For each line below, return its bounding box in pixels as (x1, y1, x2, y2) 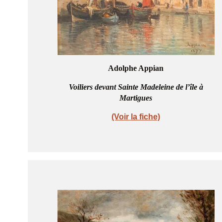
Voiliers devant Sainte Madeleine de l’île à (68, 82, 203, 91)
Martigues (119, 93, 153, 102)
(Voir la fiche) (111, 112, 161, 121)
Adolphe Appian (108, 63, 164, 72)
